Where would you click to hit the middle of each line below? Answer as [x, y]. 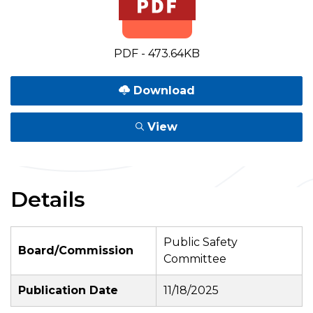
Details [48, 199]
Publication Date [68, 290]
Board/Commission [76, 250]
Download [162, 90]
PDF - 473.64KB [156, 53]
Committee [195, 259]
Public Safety [201, 242]
